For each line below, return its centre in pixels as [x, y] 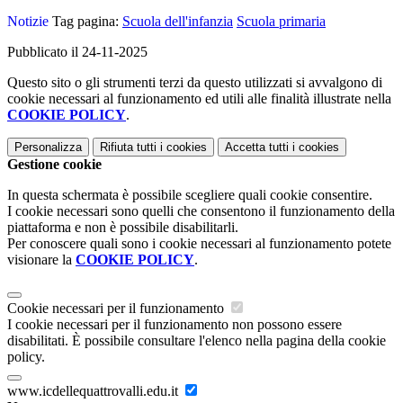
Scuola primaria [281, 22]
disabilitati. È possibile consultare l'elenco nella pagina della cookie [197, 341]
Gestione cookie [54, 165]
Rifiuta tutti [128, 148]
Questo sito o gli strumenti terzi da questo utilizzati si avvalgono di [195, 83]
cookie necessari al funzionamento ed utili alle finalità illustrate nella [199, 99]
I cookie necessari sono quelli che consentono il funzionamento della [201, 211]
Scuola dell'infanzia [178, 22]
